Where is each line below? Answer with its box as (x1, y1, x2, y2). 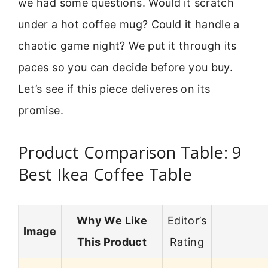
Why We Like (77, 214, 147, 227)
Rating (169, 236, 205, 249)
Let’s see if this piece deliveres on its (18, 83, 211, 96)
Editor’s (167, 214, 206, 227)
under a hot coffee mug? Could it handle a (18, 18, 240, 31)
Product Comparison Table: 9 (18, 141, 242, 163)
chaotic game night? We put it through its (18, 39, 237, 53)
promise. (18, 104, 63, 117)
